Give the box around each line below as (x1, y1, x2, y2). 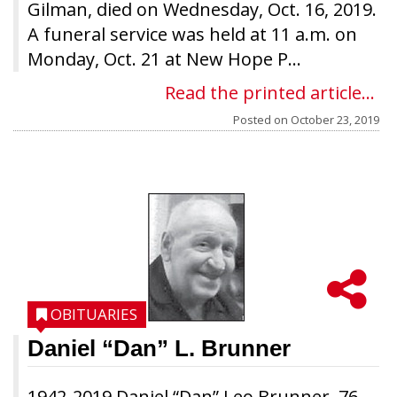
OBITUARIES (51, 304, 137, 324)
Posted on (233, 112, 291, 128)
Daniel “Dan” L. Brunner (27, 335, 291, 362)
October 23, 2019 (291, 112, 379, 128)
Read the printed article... (165, 81, 375, 105)
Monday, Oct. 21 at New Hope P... (27, 47, 301, 71)
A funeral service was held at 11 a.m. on (27, 22, 357, 46)
